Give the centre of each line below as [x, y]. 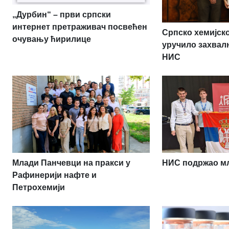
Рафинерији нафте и [54, 175]
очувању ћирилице [52, 39]
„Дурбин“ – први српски [62, 15]
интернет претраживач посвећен [80, 27]
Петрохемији [39, 188]
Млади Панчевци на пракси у [71, 163]
